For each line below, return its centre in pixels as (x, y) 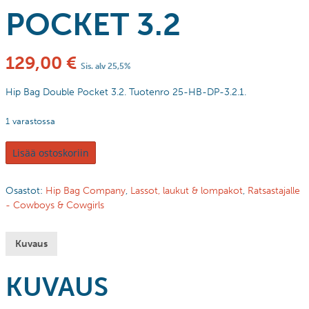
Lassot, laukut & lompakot (187, 190)
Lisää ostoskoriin (51, 152)
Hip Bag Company (86, 190)
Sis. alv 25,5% (106, 66)
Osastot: (26, 190)
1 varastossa (30, 121)
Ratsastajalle (274, 190)
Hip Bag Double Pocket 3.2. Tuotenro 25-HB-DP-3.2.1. (126, 92)
